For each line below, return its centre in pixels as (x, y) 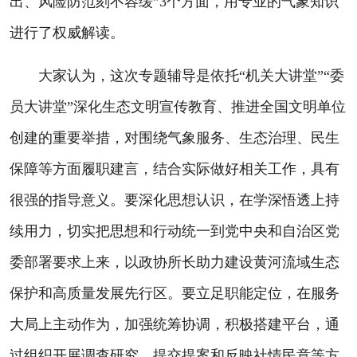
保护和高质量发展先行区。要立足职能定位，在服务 (175, 293)
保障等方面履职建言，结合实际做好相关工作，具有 (175, 169)
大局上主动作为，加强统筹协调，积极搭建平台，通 (175, 324)
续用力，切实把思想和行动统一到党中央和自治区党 (175, 231)
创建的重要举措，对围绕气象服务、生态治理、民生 (175, 138)
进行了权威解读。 (67, 33)
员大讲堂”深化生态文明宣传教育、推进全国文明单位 (178, 107)
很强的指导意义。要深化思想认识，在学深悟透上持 (175, 200)
